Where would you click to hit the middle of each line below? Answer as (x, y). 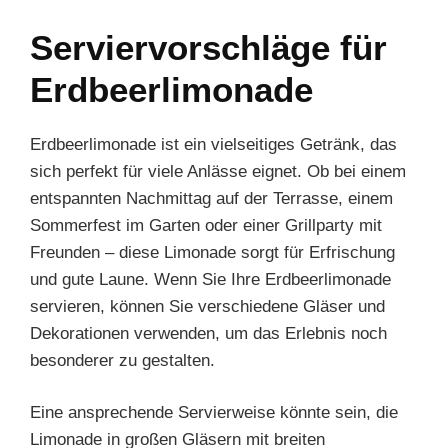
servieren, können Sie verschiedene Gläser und (207, 306)
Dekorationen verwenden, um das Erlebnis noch (208, 333)
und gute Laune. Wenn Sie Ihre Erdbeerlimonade (210, 279)
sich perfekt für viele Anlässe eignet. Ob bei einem (218, 171)
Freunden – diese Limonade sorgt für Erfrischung (212, 252)
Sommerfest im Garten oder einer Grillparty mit (206, 225)
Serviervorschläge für (208, 47)
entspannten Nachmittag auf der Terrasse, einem (211, 198)
